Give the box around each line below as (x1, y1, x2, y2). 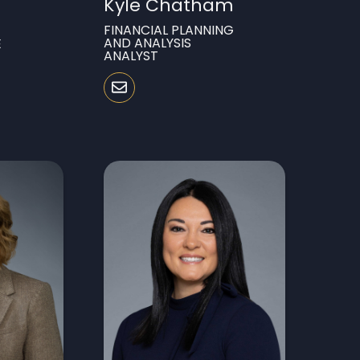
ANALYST (104, 46, 159, 65)
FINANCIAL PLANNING (104, 20, 235, 39)
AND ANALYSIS (104, 33, 192, 52)
